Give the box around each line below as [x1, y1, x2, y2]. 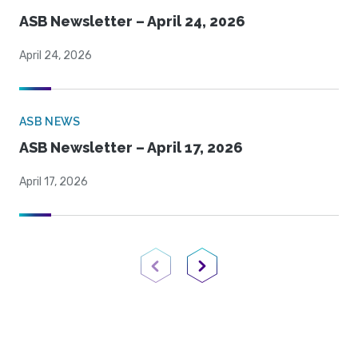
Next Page [201, 275, 257, 289]
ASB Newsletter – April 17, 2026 [19, 139, 243, 157]
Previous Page [155, 275, 229, 289]
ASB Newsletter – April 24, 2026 [19, 13, 245, 30]
